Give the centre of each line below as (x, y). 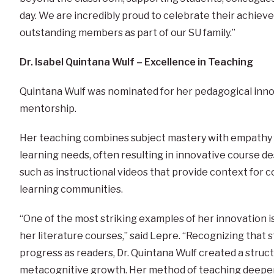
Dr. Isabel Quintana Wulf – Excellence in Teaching (136, 62)
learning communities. (71, 190)
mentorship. (48, 109)
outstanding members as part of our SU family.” (127, 33)
